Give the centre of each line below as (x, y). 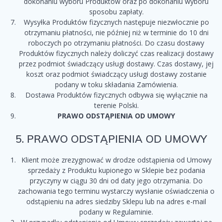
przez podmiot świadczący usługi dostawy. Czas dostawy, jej (116, 64)
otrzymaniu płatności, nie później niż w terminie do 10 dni (116, 33)
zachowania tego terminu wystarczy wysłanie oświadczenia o (116, 191)
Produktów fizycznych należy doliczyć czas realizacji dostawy (116, 54)
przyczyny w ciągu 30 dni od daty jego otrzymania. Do (116, 181)
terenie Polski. (116, 106)
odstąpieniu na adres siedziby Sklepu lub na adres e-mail (116, 202)
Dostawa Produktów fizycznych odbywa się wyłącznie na (116, 95)
